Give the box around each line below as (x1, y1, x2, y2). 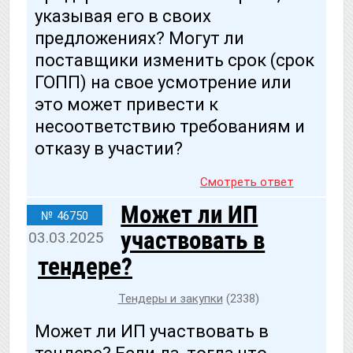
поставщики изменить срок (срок (35, 50, 314, 70)
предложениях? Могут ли (35, 28, 244, 48)
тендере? (38, 251, 132, 281)
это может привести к (35, 94, 218, 114)
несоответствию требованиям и (35, 116, 305, 136)
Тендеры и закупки (117, 291, 223, 306)
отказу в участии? (35, 138, 183, 158)
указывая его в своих (35, 6, 211, 26)
